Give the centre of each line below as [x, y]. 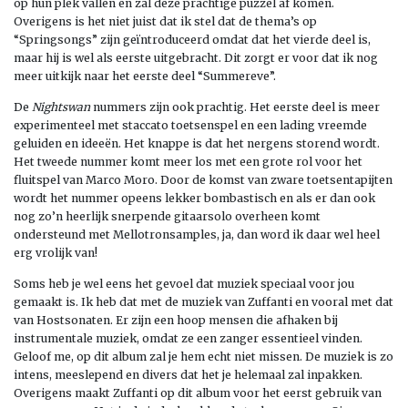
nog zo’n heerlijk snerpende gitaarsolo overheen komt [167, 216]
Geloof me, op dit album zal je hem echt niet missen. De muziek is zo [204, 356]
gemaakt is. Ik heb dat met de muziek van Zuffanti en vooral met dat [204, 301]
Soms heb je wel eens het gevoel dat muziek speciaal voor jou [184, 283]
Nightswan [61, 107]
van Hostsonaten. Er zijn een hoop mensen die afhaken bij [176, 320]
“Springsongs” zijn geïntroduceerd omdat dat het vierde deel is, [192, 39]
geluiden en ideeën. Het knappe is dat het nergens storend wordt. [197, 143]
